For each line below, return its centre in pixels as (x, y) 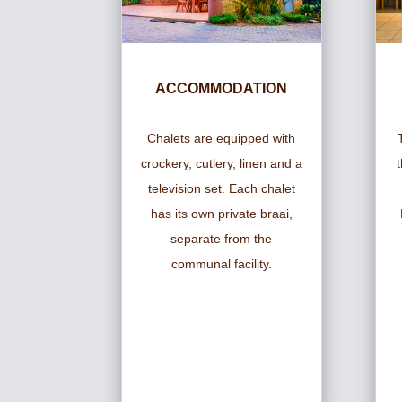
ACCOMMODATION (222, 89)
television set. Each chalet (221, 189)
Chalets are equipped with (222, 139)
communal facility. (221, 264)
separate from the (222, 239)
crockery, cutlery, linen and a (221, 164)
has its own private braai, (221, 214)
